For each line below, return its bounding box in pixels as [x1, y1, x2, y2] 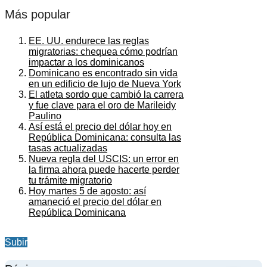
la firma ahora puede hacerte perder [29, 164, 179, 175]
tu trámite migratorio [29, 175, 112, 185]
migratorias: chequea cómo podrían [29, 46, 178, 57]
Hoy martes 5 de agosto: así [29, 185, 146, 196]
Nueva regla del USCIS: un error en [29, 153, 179, 164]
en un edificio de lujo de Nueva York [29, 78, 181, 89]
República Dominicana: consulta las [29, 132, 181, 142]
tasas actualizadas [29, 142, 107, 153]
